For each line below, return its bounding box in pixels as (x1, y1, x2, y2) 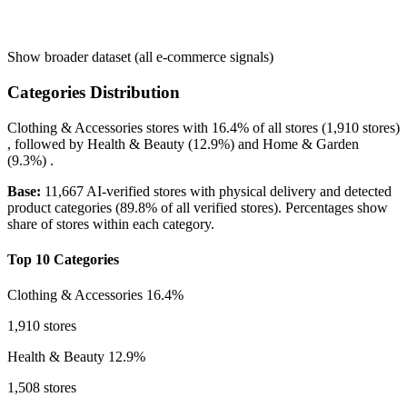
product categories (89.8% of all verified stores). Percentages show (7, 199, 388, 215)
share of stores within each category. (7, 215, 214, 232)
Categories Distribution (7, 83, 180, 103)
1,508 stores (7, 380, 76, 396)
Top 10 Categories (7, 252, 119, 268)
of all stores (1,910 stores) (249, 119, 400, 135)
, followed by (7, 135, 87, 152)
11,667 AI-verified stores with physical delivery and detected (41, 183, 392, 199)
